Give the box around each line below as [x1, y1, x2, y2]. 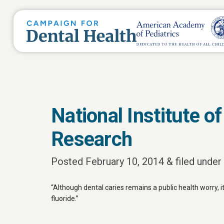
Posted [51, 155, 85, 167]
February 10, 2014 [85, 155, 164, 167]
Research [51, 127, 132, 151]
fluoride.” [51, 194, 78, 202]
